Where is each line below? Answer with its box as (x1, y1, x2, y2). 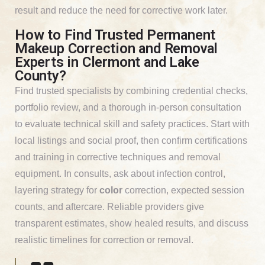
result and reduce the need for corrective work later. (15, 5, 228, 15)
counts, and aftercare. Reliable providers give (15, 201, 204, 212)
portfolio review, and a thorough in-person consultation (15, 102, 241, 112)
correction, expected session (122, 185, 244, 195)
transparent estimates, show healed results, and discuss (15, 218, 248, 228)
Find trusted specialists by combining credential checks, (15, 85, 248, 96)
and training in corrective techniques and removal (15, 151, 221, 162)
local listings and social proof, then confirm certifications (15, 135, 247, 146)
